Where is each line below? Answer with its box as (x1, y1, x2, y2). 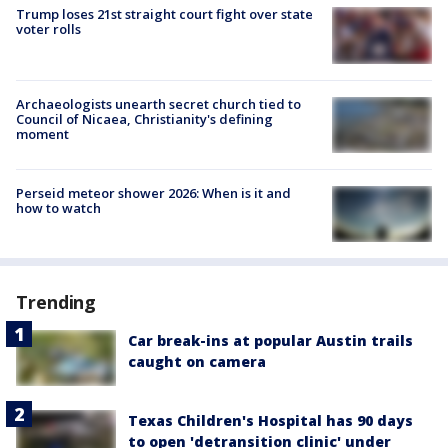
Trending (16, 290, 97, 315)
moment (16, 124, 69, 143)
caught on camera (128, 352, 266, 372)
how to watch (16, 198, 101, 217)
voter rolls (16, 20, 81, 39)
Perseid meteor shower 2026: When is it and (16, 183, 291, 202)
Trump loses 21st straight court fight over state (16, 5, 313, 24)
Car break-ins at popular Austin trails (128, 331, 413, 351)
